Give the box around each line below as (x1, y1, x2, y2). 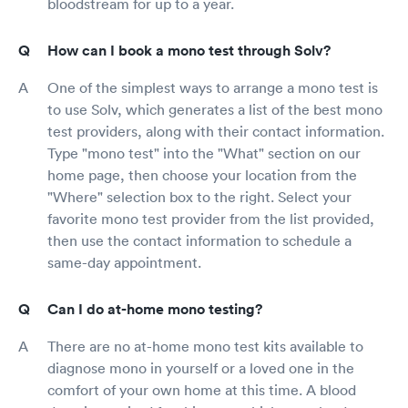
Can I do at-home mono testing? (47, 299, 262, 319)
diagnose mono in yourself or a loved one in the (47, 358, 354, 377)
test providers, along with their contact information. (47, 121, 384, 140)
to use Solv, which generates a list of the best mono (47, 99, 382, 118)
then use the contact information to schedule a (47, 230, 352, 250)
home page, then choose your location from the (47, 165, 357, 184)
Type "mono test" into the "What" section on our (47, 143, 361, 162)
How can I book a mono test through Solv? (47, 40, 331, 60)
